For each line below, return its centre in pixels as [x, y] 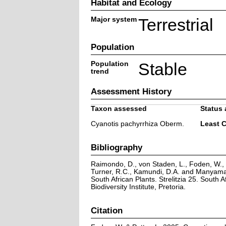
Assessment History [131, 91]
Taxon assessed [119, 108]
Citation [106, 210]
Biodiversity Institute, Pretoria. [138, 187]
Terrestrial [176, 25]
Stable [162, 69]
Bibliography [116, 147]
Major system [114, 19]
